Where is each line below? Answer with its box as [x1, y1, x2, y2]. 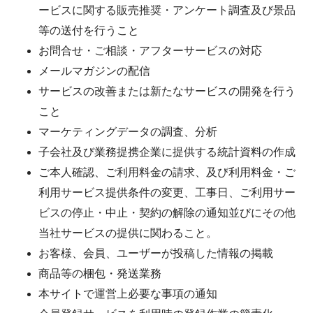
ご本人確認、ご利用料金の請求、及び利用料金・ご [38, 166, 296, 179]
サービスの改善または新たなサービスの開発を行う [38, 85, 296, 98]
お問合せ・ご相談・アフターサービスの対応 [38, 45, 262, 57]
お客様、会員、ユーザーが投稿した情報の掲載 [38, 247, 273, 260]
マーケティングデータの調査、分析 [38, 126, 217, 138]
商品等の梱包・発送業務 [38, 268, 161, 280]
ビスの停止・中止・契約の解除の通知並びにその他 [38, 207, 296, 219]
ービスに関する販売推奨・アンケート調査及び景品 [38, 4, 296, 17]
